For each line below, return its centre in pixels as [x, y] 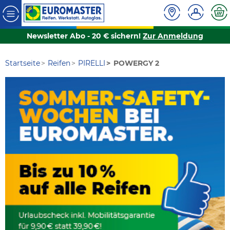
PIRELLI [92, 63]
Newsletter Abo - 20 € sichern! [85, 36]
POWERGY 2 [136, 63]
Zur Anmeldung [173, 36]
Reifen [59, 63]
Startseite [23, 63]
